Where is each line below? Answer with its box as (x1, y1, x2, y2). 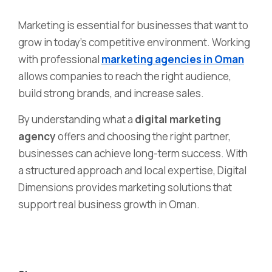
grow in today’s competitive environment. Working (18, 35, 250, 49)
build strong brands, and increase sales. (18, 86, 204, 100)
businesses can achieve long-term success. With (18, 146, 248, 160)
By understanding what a (18, 112, 135, 126)
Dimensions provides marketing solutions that (18, 180, 232, 194)
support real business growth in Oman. (18, 197, 200, 211)
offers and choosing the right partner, (56, 129, 231, 143)
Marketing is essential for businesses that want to (18, 18, 248, 32)
